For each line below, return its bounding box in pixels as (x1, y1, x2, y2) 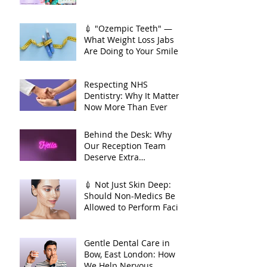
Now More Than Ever (84, 137, 167, 148)
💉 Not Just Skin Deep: (84, 215, 171, 226)
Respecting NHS (84, 114, 148, 126)
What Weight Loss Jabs (84, 70, 174, 81)
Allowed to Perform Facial (84, 237, 185, 249)
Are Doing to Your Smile (84, 81, 178, 92)
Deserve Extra (84, 187, 139, 198)
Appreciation (84, 198, 135, 210)
